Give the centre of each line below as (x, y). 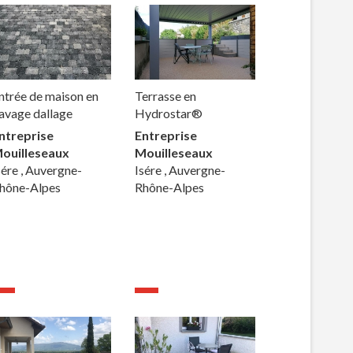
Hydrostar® (169, 113)
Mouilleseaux (174, 153)
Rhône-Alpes (170, 188)
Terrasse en (166, 96)
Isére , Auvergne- (180, 170)
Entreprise (166, 136)
